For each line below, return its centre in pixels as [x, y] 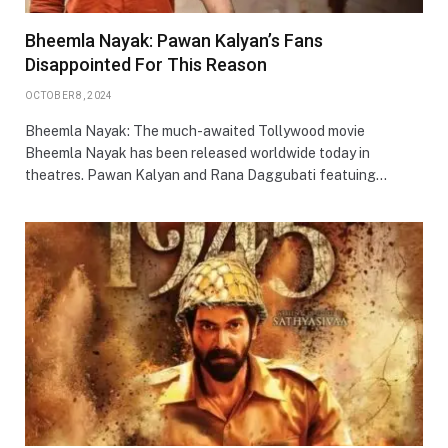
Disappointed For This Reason [146, 64]
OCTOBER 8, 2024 [69, 95]
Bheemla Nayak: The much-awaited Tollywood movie [195, 130]
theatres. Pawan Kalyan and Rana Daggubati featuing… [206, 174]
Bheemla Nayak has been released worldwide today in [197, 152]
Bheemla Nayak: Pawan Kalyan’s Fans [174, 40]
